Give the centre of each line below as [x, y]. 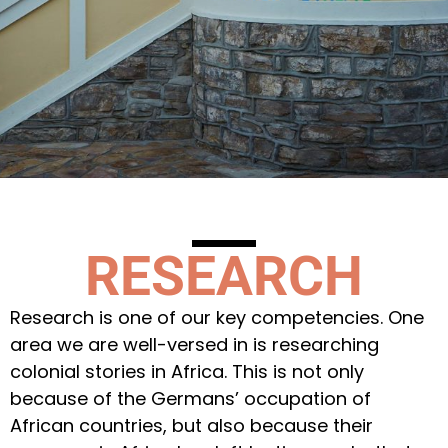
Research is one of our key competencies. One [217, 317]
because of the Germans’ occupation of [190, 398]
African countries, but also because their [191, 425]
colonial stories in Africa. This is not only [187, 371]
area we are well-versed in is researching [194, 344]
